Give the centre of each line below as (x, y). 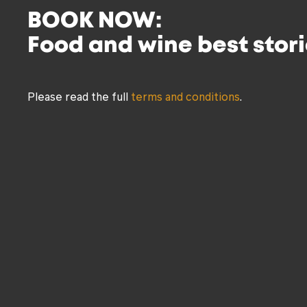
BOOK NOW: (95, 20)
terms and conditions (185, 96)
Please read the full (79, 96)
